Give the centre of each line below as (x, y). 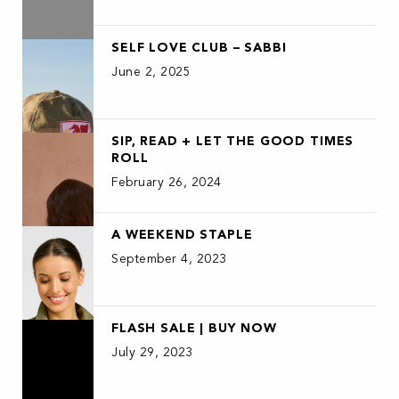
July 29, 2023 (152, 353)
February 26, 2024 (167, 183)
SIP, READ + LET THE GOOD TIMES (233, 142)
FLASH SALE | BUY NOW (194, 329)
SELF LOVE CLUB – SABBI (199, 48)
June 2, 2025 (151, 72)
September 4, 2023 (169, 259)
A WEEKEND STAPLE (182, 235)
